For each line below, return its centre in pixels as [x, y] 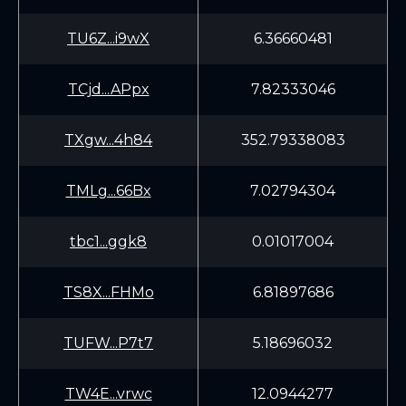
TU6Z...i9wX [108, 39]
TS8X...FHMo [108, 292]
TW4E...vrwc [108, 394]
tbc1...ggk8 [108, 242]
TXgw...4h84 [108, 140]
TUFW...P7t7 [108, 343]
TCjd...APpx [108, 89]
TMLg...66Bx [108, 191]
